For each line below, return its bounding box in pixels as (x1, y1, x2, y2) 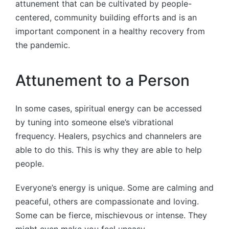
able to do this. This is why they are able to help (15, 144, 202, 155)
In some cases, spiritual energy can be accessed (15, 103, 202, 113)
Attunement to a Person (15, 71, 190, 90)
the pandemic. (15, 39, 70, 50)
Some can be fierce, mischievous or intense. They (15, 210, 207, 220)
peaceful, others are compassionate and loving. (15, 196, 199, 207)
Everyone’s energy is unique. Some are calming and (15, 182, 214, 193)
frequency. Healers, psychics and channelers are (15, 130, 201, 141)
